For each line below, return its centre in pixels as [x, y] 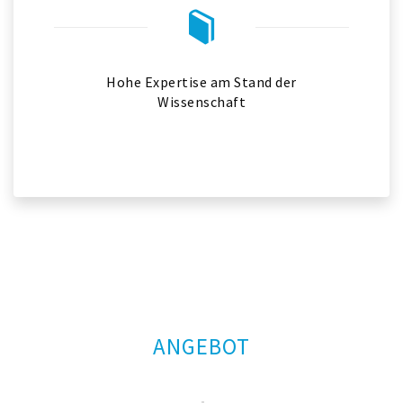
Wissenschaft [201, 102]
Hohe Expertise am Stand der [201, 82]
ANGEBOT [201, 346]
